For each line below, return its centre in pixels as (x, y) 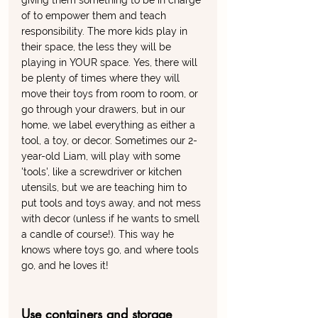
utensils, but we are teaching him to (105, 188)
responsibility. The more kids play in (106, 32)
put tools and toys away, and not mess (113, 203)
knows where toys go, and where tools (111, 250)
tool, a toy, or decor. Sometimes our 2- (109, 141)
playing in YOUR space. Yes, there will (111, 63)
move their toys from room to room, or (111, 94)
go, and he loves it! (65, 266)
